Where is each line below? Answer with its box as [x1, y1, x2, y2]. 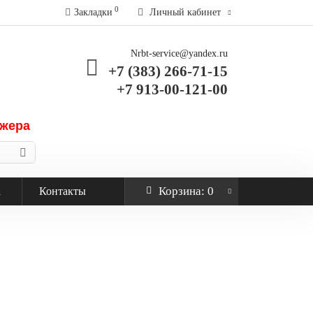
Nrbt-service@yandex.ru [131, 48, 228, 59]
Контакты [39, 185, 86, 197]
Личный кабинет [150, 7, 221, 17]
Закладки [74, 7, 112, 17]
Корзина [158, 184, 201, 198]
